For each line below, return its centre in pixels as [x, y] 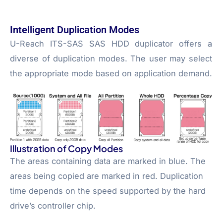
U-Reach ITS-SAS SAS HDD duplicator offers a [111, 43]
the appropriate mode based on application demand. [111, 73]
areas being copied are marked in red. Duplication [107, 176]
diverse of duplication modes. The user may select [111, 58]
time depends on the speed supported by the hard [108, 191]
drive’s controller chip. [53, 206]
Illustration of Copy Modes [66, 149]
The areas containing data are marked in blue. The [108, 161]
